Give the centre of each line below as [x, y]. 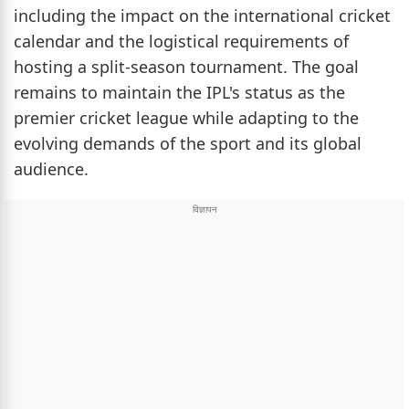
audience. [51, 168]
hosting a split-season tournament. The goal [186, 66]
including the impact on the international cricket [202, 15]
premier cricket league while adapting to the [186, 117]
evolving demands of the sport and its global [188, 143]
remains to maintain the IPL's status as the [179, 92]
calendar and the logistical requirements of [181, 41]
